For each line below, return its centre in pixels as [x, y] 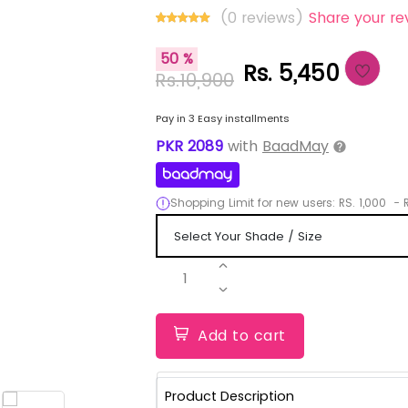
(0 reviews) [264, 18]
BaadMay [295, 146]
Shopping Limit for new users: [252, 203]
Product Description [229, 396]
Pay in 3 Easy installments [222, 118]
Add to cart [242, 336]
